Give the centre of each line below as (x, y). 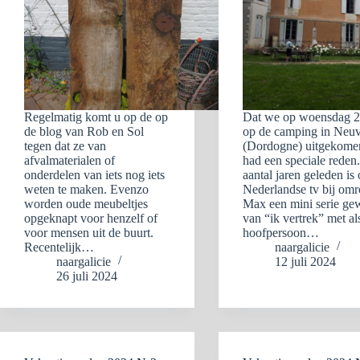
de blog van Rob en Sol (84, 131)
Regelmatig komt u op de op (96, 117)
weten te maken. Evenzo (86, 189)
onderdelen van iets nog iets (94, 175)
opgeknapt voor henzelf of (91, 218)
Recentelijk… (59, 247)
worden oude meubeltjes (86, 204)
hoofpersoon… (281, 233)
